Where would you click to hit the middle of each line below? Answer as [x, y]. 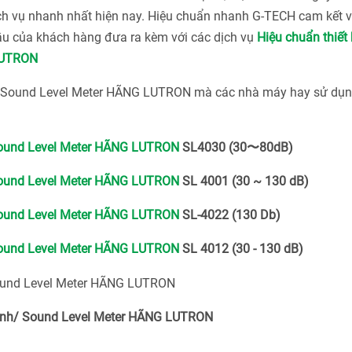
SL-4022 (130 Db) [230, 215]
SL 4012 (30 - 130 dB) [241, 249]
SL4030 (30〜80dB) [236, 147]
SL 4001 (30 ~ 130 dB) [244, 181]
